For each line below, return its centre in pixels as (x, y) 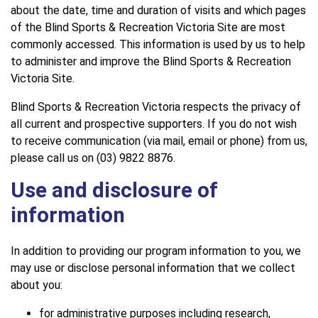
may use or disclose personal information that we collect (153, 268)
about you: (37, 285)
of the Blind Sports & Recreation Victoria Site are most (148, 28)
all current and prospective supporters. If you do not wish (154, 124)
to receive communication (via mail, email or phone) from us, (159, 141)
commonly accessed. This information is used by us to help (158, 45)
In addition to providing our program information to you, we (156, 251)
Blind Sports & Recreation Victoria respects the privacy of (156, 107)
